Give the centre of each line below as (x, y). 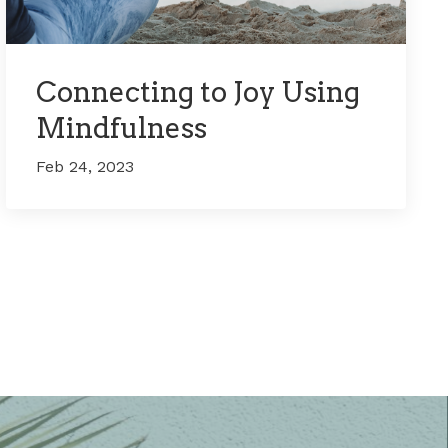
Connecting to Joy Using (198, 92)
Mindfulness (121, 128)
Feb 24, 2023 (85, 167)
